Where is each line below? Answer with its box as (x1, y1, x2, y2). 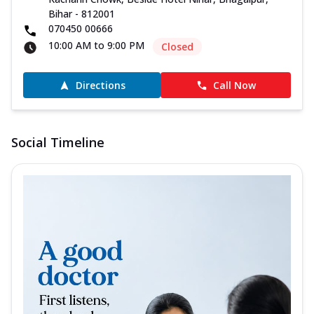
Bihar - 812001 (48, 7, 115, 21)
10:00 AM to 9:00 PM (48, 39, 144, 53)
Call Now (212, 78, 256, 93)
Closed (161, 40, 193, 54)
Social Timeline (11, 134, 104, 151)
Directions (75, 78, 125, 93)
